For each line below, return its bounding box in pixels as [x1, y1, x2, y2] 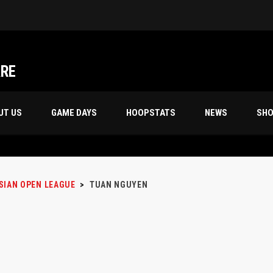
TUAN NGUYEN [89, 180, 148, 190]
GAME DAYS [51, 107, 97, 118]
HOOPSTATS [126, 107, 175, 118]
